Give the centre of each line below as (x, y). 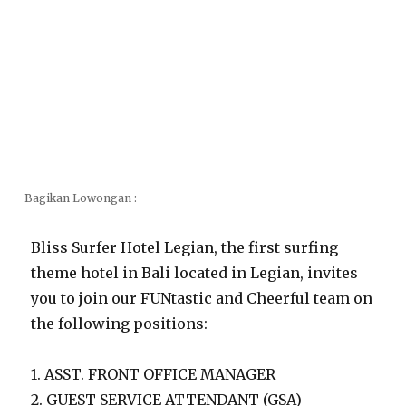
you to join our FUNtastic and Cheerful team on (202, 298)
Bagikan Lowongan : (81, 198)
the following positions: (120, 324)
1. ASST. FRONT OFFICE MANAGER (154, 374)
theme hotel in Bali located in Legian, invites (195, 273)
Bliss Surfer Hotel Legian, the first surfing (185, 247)
